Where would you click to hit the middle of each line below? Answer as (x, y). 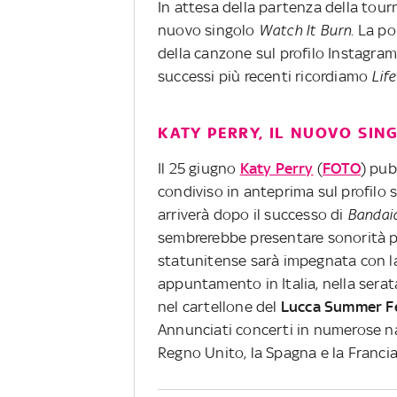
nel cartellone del (219, 306)
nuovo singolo (208, 30)
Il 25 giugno (199, 168)
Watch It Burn (305, 30)
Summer (354, 306)
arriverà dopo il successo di (253, 214)
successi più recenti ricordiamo (265, 76)
